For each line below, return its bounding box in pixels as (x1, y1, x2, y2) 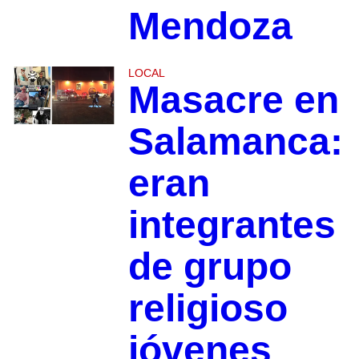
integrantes (127, 203, 336, 246)
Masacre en (127, 78, 339, 121)
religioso (127, 286, 288, 329)
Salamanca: (127, 119, 343, 163)
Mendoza (127, 4, 292, 47)
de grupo (127, 244, 292, 288)
